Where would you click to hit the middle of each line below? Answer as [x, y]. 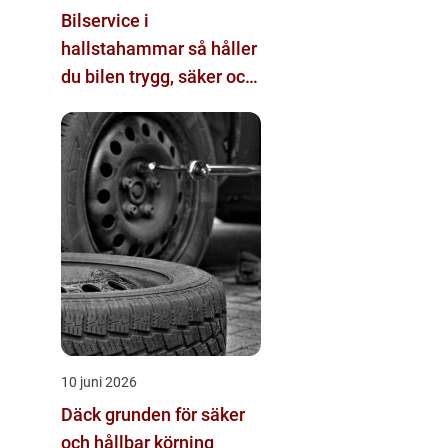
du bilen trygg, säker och [158, 77]
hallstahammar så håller [124, 49]
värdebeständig [123, 105]
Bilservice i [105, 21]
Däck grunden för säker [83, 415]
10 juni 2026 [99, 382]
